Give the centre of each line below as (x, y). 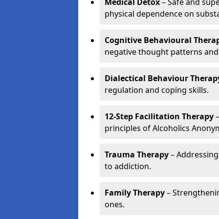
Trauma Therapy (137, 154)
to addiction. (128, 166)
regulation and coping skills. (157, 90)
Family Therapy (135, 193)
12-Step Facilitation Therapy (159, 116)
